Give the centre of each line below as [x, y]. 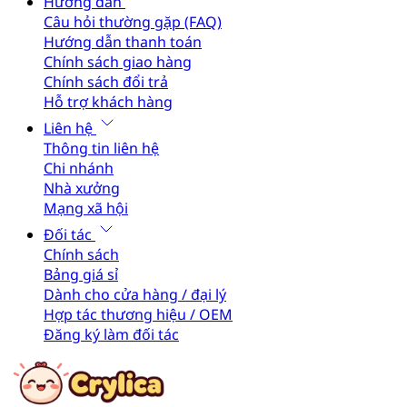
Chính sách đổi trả [106, 82]
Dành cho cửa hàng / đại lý [135, 294]
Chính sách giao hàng [118, 62]
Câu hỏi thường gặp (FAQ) [133, 22]
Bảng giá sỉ [81, 274]
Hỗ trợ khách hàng [108, 102]
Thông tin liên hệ [101, 148]
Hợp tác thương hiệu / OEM [138, 314]
